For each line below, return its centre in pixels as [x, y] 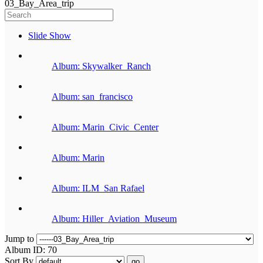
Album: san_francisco [92, 96]
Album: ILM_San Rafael [98, 188]
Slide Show [50, 35]
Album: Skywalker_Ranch [101, 66]
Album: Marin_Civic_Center [105, 127]
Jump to [21, 238]
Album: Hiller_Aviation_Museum [114, 218]
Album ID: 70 [32, 249]
